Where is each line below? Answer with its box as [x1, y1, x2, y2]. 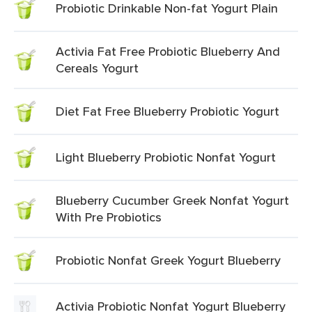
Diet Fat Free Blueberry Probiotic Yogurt [56, 102, 279, 120]
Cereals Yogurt [56, 59, 139, 77]
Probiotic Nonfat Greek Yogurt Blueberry [56, 251, 281, 269]
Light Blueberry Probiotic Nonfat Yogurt [56, 148, 276, 166]
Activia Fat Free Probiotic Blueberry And [56, 42, 280, 60]
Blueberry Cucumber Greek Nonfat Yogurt [56, 192, 289, 209]
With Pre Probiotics [56, 208, 162, 226]
